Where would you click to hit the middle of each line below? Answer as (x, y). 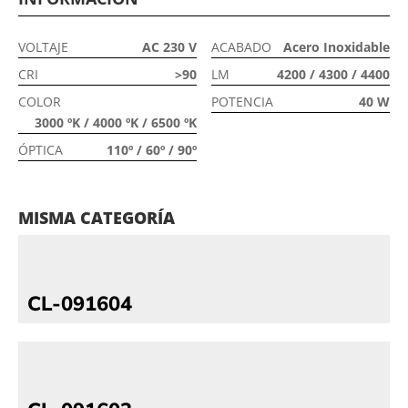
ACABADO (242, 47)
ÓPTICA (41, 150)
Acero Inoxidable (337, 47)
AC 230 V (169, 47)
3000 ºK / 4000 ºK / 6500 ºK (115, 122)
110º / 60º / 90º (151, 150)
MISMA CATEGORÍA (97, 218)
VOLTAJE (43, 47)
